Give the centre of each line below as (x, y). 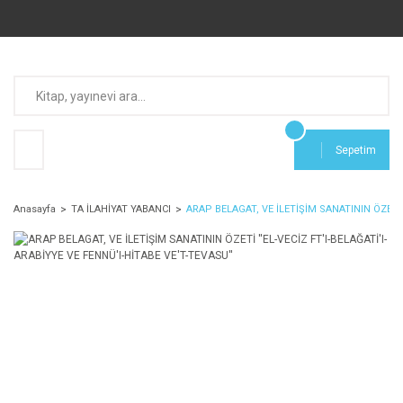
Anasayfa (35, 209)
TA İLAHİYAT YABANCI (121, 209)
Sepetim (356, 150)
